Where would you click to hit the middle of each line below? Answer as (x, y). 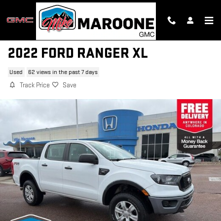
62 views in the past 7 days (63, 72)
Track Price (35, 85)
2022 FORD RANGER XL (78, 54)
